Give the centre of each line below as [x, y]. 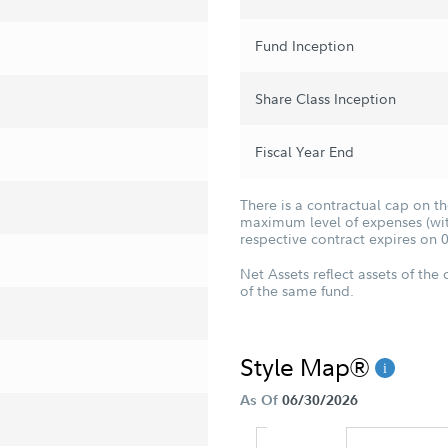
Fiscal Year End [304, 151]
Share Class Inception [325, 98]
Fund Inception [304, 45]
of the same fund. [297, 290]
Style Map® [307, 366]
